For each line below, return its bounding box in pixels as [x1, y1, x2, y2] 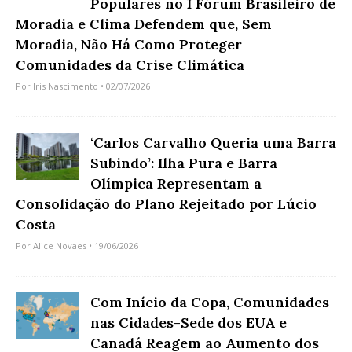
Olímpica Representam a [90, 174, 262, 192]
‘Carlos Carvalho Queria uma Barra [90, 133, 336, 152]
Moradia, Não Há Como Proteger [16, 35, 242, 53]
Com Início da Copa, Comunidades [90, 292, 329, 311]
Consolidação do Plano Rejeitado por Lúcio [16, 194, 317, 213]
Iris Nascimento [33, 79, 98, 92]
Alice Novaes [33, 239, 86, 251]
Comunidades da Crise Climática [16, 55, 244, 74]
